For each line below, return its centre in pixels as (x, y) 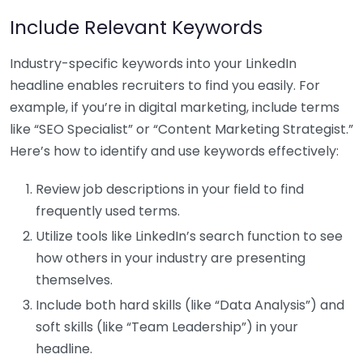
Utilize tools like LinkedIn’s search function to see (189, 236)
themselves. (74, 280)
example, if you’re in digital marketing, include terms (175, 107)
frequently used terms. (108, 211)
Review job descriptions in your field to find (170, 189)
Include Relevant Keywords (136, 27)
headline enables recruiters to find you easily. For (165, 85)
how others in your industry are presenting (171, 258)
